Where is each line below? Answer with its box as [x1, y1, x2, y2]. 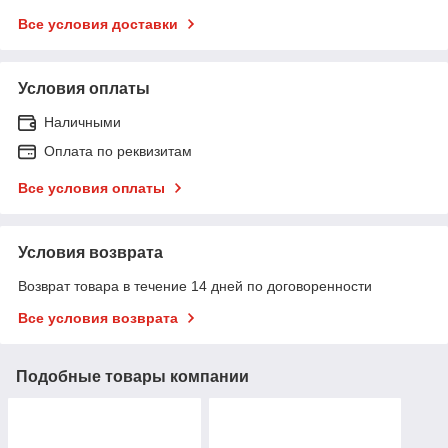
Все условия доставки [18, 15, 178, 32]
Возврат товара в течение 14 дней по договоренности [18, 277, 372, 294]
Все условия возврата [18, 309, 178, 326]
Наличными [44, 113, 121, 130]
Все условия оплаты [18, 179, 165, 196]
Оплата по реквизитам [44, 142, 192, 159]
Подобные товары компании [16, 367, 249, 385]
